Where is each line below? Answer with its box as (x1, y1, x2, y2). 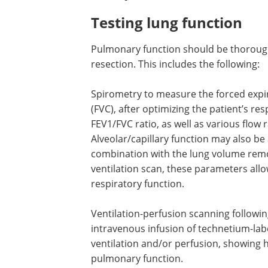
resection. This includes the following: (91, 102, 260, 115)
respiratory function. (91, 222, 184, 234)
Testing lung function (91, 57, 242, 77)
